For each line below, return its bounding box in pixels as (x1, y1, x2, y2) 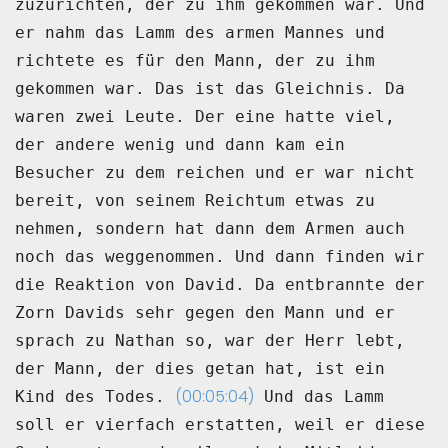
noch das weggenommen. (15, 246, 225, 266)
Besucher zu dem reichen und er (15, 162, 315, 182)
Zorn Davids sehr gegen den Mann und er (15, 302, 395, 322)
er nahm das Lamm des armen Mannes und (15, 22, 385, 42)
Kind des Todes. (15, 386, 165, 406)
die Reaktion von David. (15, 274, 245, 294)
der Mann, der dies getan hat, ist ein (15, 358, 385, 378)
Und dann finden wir (235, 246, 425, 266)
